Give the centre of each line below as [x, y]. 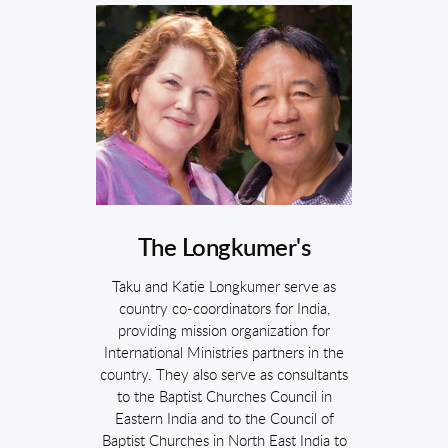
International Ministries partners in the [224, 353]
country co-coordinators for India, [224, 309]
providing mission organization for [224, 331]
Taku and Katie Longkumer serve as [224, 287]
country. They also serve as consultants [224, 375]
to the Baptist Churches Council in [224, 397]
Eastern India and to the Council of [224, 419]
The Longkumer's [224, 249]
